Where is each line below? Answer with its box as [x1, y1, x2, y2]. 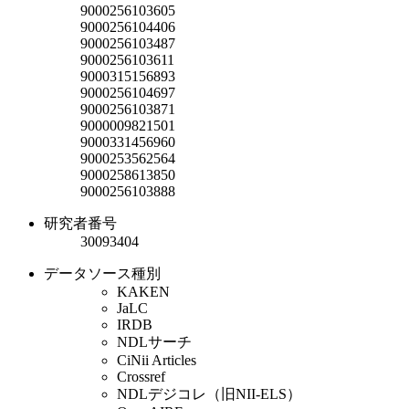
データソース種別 [44, 265, 161, 281]
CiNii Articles [117, 351, 196, 368]
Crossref [117, 368, 165, 384]
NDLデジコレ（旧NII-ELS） [117, 385, 301, 402]
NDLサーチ [117, 333, 192, 350]
